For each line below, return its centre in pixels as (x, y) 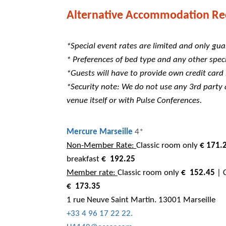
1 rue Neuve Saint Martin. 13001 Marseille (141, 200)
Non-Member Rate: (101, 145)
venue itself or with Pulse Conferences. (134, 100)
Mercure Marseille (100, 132)
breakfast (84, 159)
